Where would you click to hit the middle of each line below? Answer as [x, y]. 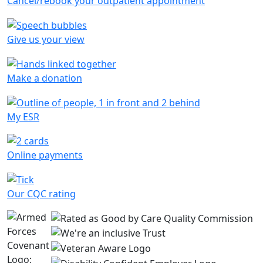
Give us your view [46, 40]
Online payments [45, 155]
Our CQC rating [41, 194]
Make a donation [45, 78]
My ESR [23, 117]
